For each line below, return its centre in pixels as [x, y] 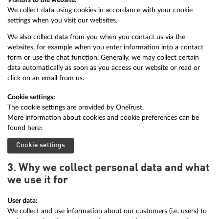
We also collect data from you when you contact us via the [96, 37]
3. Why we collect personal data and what [109, 168]
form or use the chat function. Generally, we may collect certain [103, 57]
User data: [22, 200]
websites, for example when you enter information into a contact [105, 47]
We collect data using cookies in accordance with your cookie [100, 10]
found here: [25, 128]
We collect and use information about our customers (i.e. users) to [107, 211]
